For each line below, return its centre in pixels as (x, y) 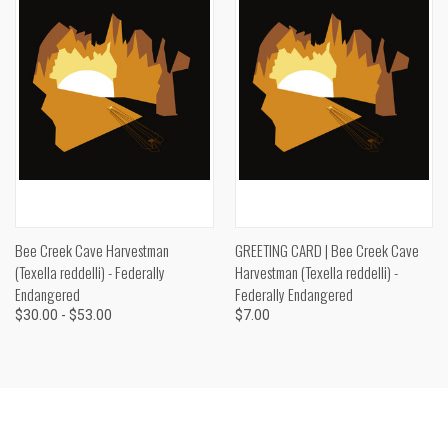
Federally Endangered (293, 293)
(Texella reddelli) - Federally (90, 271)
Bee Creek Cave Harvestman (92, 249)
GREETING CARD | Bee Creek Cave (326, 249)
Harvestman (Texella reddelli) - (316, 271)
